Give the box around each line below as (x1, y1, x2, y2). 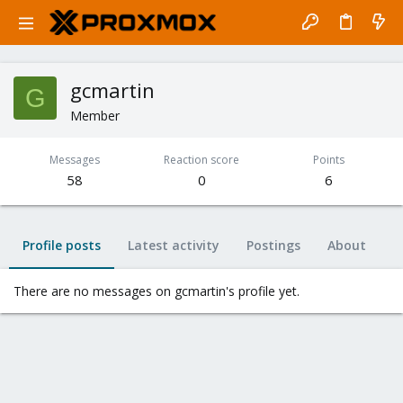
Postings (246, 237, 300, 254)
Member (70, 107, 120, 124)
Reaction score (164, 152, 239, 167)
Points (312, 152, 345, 167)
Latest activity (128, 237, 219, 254)
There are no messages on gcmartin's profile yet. (13, 282, 300, 300)
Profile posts (22, 237, 101, 254)
